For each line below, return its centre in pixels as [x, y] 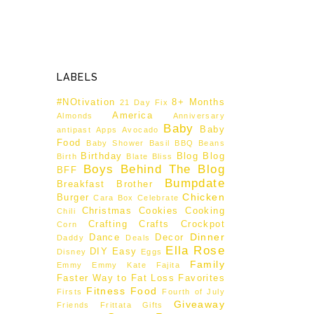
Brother [135, 184]
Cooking [205, 211]
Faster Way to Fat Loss [116, 278]
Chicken [204, 197]
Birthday [102, 156]
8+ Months [198, 102]
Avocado [140, 130]
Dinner [207, 237]
